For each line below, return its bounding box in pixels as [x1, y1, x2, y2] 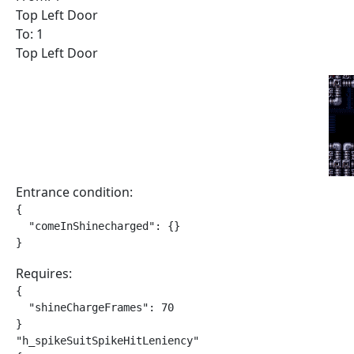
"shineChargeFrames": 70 [16, 301, 174, 314]
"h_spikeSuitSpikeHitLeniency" [16, 334, 199, 347]
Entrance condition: [16, 183, 133, 201]
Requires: [16, 265, 72, 282]
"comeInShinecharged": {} [16, 220, 180, 232]
